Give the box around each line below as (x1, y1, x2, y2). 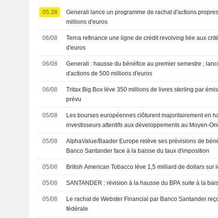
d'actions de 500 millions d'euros (66, 70, 153, 77)
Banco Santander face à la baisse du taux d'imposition (66, 147, 210, 154)
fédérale (66, 205, 89, 212)
